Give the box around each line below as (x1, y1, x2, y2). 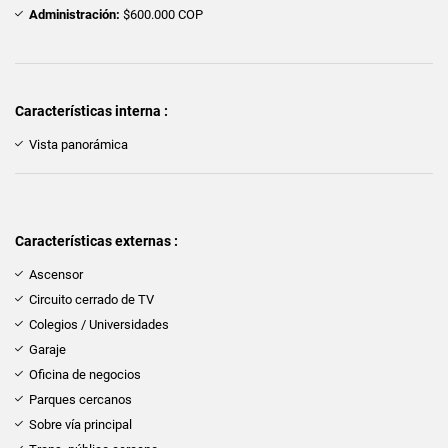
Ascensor (29, 266, 83, 282)
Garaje (29, 341, 66, 357)
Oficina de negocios (29, 366, 141, 382)
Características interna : (15, 102, 168, 119)
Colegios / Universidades (29, 316, 169, 332)
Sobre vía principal (29, 416, 132, 432)
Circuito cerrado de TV (29, 291, 154, 307)
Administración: (29, 6, 120, 22)
